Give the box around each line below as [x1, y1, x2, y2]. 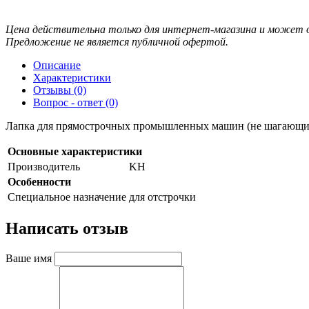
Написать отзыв [6, 219, 128, 238]
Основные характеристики [8, 146, 142, 158]
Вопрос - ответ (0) [33, 97, 118, 109]
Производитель [8, 161, 80, 173]
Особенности [8, 176, 71, 188]
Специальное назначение [8, 191, 126, 203]
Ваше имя [6, 252, 52, 265]
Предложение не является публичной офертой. [6, 36, 228, 48]
